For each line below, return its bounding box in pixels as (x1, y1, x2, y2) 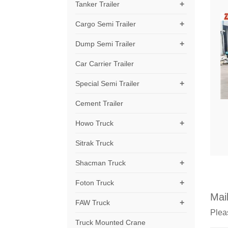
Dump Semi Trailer (75, 39, 136, 48)
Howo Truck (75, 119, 114, 127)
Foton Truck (75, 178, 115, 187)
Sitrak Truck (75, 138, 114, 147)
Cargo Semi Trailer (75, 19, 136, 28)
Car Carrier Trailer (75, 59, 134, 68)
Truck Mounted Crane (75, 218, 146, 226)
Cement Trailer (75, 99, 124, 107)
